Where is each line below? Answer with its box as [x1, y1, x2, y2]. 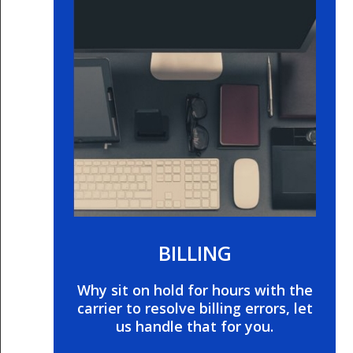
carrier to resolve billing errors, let [76, 299, 313, 318]
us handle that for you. [116, 317, 274, 336]
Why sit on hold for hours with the [76, 281, 313, 300]
